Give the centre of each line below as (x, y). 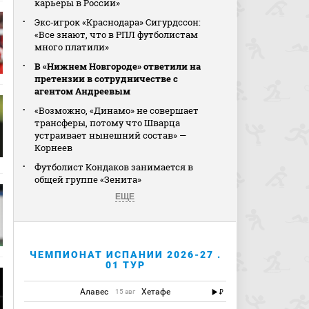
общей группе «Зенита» (88, 179)
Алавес (94, 292)
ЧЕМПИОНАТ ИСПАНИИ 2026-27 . (125, 255)
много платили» (72, 47)
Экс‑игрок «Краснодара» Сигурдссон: (118, 22)
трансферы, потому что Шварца (108, 123)
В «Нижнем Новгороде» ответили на (118, 66)
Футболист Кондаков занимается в (114, 167)
